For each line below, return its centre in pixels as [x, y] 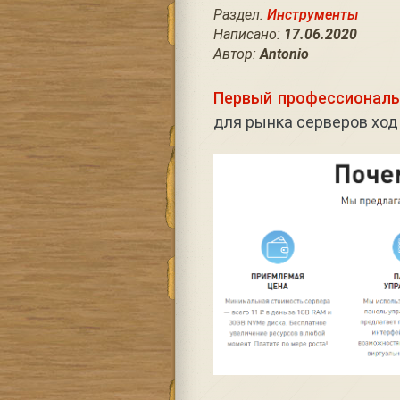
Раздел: [240, 15]
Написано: [248, 35]
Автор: [236, 54]
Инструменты [312, 15]
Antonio [284, 54]
